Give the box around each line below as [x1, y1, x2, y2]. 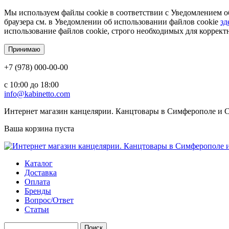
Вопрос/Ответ [25, 196, 74, 204]
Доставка [25, 168, 57, 177]
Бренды [25, 187, 51, 195]
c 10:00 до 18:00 [4, 80, 59, 89]
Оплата [25, 177, 50, 186]
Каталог [25, 159, 53, 168]
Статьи [25, 205, 49, 214]
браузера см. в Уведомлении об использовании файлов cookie [4, 17, 220, 26]
